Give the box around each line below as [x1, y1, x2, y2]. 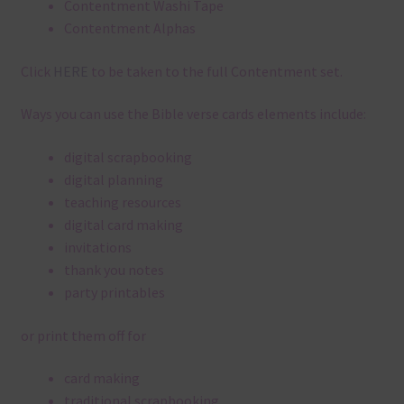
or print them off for [20, 326, 146, 344]
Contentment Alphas [63, 19, 196, 38]
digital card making [63, 216, 183, 234]
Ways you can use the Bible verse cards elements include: [20, 105, 366, 124]
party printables [63, 283, 165, 302]
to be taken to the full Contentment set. [87, 61, 343, 80]
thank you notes [63, 261, 164, 280]
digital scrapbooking [63, 148, 192, 167]
